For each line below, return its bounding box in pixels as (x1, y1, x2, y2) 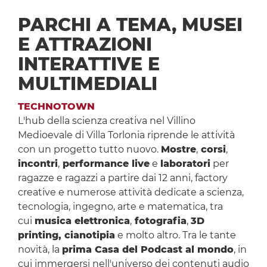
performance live (59, 158, 150, 170)
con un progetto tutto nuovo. (17, 144, 161, 156)
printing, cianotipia (17, 229, 115, 241)
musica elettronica (34, 215, 130, 227)
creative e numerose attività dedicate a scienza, (17, 187, 244, 198)
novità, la (17, 244, 62, 256)
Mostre (160, 144, 196, 156)
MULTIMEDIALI (17, 73, 157, 95)
